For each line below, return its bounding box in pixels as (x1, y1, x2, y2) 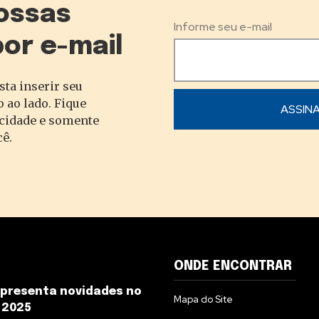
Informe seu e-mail (174, 19, 272, 35)
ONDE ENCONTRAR (174, 260, 292, 273)
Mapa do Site (174, 293, 233, 306)
